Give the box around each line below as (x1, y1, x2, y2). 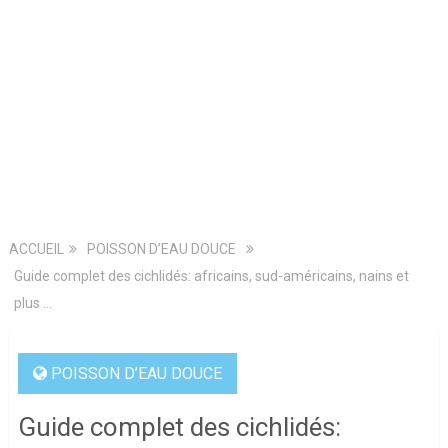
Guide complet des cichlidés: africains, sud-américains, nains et (13, 268, 409, 285)
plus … (13, 295, 52, 312)
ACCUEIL (8, 241, 64, 258)
